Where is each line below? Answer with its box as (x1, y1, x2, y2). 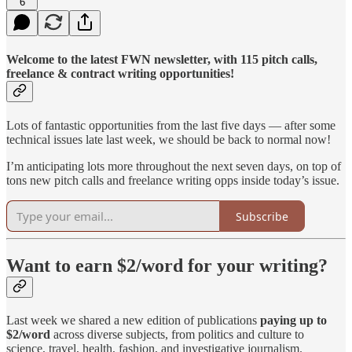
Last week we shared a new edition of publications (6, 313, 260, 327)
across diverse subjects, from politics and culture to (50, 327, 304, 341)
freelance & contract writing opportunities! (6, 66, 234, 80)
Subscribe (236, 208, 288, 224)
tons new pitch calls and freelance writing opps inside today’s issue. (6, 174, 339, 188)
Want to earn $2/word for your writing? (6, 255, 328, 276)
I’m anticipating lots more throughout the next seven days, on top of (6, 159, 341, 174)
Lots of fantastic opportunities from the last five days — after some (6, 119, 335, 133)
